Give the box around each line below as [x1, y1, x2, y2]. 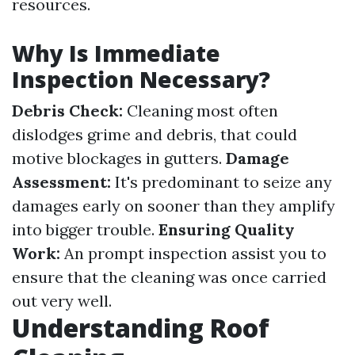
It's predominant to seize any [111, 172, 332, 192]
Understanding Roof [12, 311, 269, 345]
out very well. [12, 291, 112, 311]
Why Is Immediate [12, 38, 220, 68]
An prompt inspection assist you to [60, 243, 326, 263]
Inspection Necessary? [12, 64, 270, 94]
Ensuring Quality [158, 219, 295, 239]
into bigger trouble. [12, 219, 158, 239]
